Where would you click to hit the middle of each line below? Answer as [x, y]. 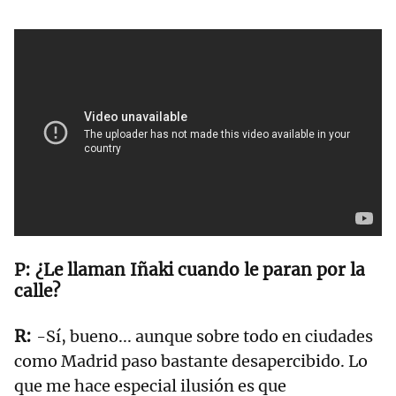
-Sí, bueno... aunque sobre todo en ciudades [205, 337]
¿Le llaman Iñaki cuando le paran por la [200, 270]
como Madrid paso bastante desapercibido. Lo [191, 362]
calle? [39, 291]
